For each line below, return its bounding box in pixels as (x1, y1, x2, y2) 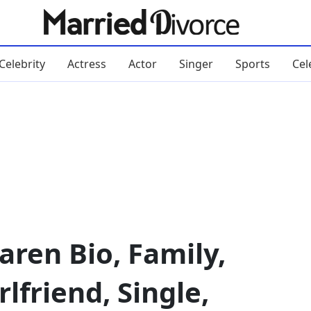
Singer (178, 56, 213, 72)
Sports (235, 56, 270, 72)
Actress (67, 56, 106, 72)
